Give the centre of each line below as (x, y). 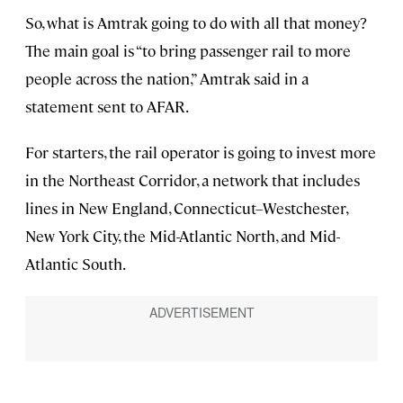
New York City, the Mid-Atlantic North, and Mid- (183, 236)
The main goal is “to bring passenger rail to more (188, 51)
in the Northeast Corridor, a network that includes (193, 180)
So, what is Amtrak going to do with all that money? (196, 23)
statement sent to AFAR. (107, 107)
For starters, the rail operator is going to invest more (201, 152)
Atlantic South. (76, 264)
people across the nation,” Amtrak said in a (167, 79)
